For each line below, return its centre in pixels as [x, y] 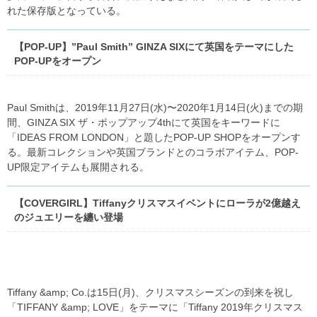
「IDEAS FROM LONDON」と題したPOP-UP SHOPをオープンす [154, 137]
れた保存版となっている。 [67, 11]
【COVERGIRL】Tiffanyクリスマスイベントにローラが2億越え [157, 203]
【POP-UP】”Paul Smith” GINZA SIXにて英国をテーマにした [154, 47]
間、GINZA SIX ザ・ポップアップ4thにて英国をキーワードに [144, 122]
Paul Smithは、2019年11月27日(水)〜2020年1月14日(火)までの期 [155, 108]
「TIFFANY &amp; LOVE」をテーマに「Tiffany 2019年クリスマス [155, 307]
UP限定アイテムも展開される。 [78, 167]
